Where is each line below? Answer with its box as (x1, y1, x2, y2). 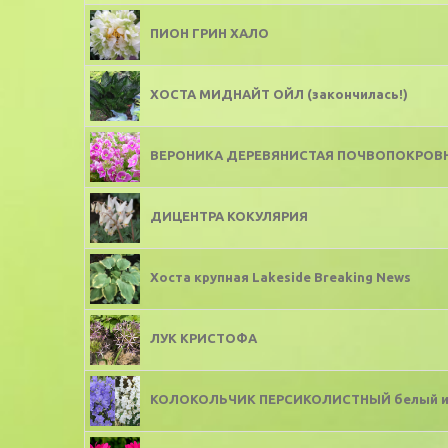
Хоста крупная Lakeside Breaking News (150, 270, 411, 285)
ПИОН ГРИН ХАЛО (150, 26, 269, 41)
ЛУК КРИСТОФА (150, 331, 257, 346)
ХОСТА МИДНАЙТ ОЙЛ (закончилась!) (150, 87, 408, 102)
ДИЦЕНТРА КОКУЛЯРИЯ (150, 209, 308, 224)
